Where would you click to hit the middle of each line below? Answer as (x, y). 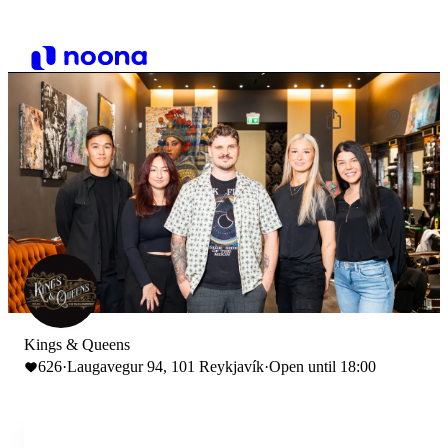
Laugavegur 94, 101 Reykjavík (165, 366)
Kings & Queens (77, 344)
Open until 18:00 (322, 366)
